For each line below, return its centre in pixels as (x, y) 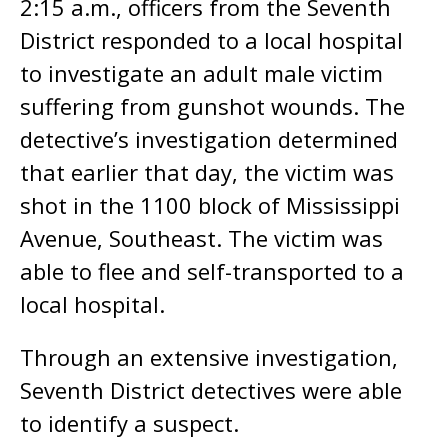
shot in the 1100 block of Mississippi (210, 205)
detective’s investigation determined (209, 139)
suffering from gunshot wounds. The (212, 106)
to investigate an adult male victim (201, 73)
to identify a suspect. (129, 423)
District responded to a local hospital (211, 40)
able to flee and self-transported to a (212, 271)
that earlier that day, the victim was (207, 172)
